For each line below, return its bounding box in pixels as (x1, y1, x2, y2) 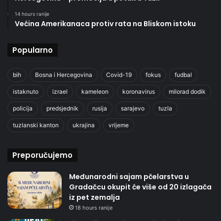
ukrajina (73, 121, 95, 129)
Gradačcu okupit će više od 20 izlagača (69, 182, 212, 192)
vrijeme (109, 121, 129, 129)
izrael (52, 87, 68, 95)
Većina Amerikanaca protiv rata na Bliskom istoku (15, 18, 196, 29)
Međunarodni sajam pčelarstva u (69, 171, 189, 182)
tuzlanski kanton (13, 121, 59, 129)
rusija (92, 104, 107, 112)
